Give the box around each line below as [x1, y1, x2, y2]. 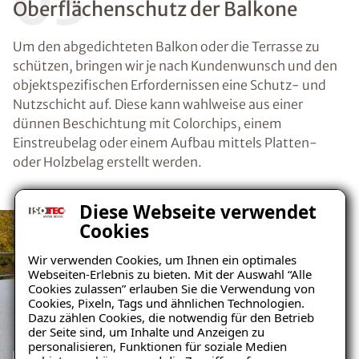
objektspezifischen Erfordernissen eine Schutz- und [13, 77, 326, 93]
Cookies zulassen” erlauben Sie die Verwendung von [28, 280, 315, 296]
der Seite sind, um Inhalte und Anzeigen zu [28, 324, 264, 340]
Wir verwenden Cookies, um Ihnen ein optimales [28, 252, 296, 268]
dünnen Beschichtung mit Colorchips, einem [13, 115, 282, 131]
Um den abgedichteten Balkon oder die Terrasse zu [13, 38, 320, 54]
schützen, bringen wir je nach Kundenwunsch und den [13, 58, 337, 74]
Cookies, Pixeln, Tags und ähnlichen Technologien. [28, 295, 305, 311]
